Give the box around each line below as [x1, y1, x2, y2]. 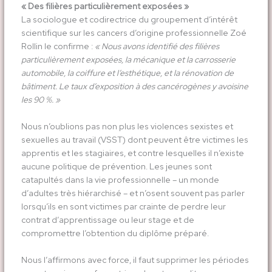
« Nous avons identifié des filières [94, 41, 219, 52]
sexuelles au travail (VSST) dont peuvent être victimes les [21, 134, 248, 146]
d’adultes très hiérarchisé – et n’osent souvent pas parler [21, 188, 245, 199]
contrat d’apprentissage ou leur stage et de [21, 214, 194, 226]
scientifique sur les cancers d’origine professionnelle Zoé [21, 27, 246, 39]
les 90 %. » [21, 94, 60, 106]
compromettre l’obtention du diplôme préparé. [21, 228, 209, 239]
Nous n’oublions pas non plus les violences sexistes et [21, 121, 233, 132]
